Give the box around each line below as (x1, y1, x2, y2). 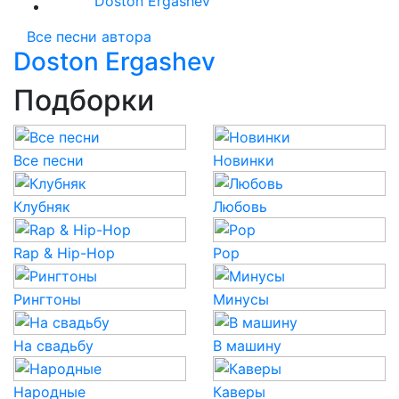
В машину (213, 337, 281, 354)
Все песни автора (27, 28, 151, 45)
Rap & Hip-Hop (13, 244, 115, 262)
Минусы (213, 290, 269, 308)
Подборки (13, 83, 154, 118)
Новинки (213, 151, 274, 169)
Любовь (213, 198, 267, 216)
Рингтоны (13, 290, 81, 308)
